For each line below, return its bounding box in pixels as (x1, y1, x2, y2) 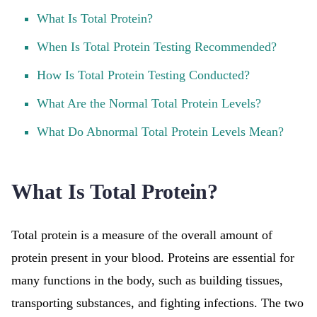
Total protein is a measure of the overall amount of (11, 228, 272, 242)
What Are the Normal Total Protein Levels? (37, 96, 261, 110)
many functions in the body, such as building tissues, (11, 273, 283, 287)
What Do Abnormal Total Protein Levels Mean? (37, 125, 284, 139)
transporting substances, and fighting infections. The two (11, 296, 304, 310)
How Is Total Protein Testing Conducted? (37, 68, 250, 82)
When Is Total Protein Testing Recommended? (37, 40, 277, 54)
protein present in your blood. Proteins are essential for (11, 250, 294, 265)
